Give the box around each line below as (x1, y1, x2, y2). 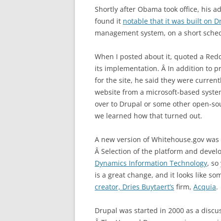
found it (95, 16, 123, 26)
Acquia (193, 182, 216, 191)
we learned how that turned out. (95, 111, 202, 120)
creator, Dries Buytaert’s (95, 182, 174, 191)
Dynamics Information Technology (95, 158, 207, 168)
